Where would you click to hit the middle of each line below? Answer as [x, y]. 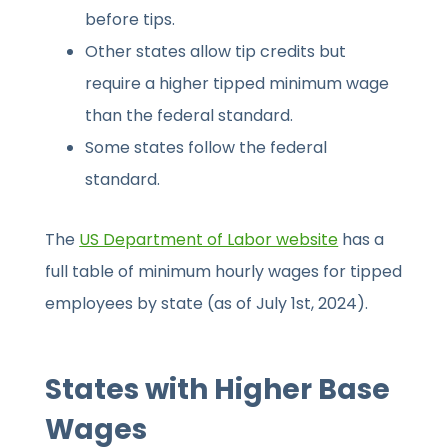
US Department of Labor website [209, 240]
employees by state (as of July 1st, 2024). [207, 304]
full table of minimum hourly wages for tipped [224, 272]
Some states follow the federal [206, 148]
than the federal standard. [189, 116]
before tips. [130, 20]
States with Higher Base [218, 390]
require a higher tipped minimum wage [237, 84]
